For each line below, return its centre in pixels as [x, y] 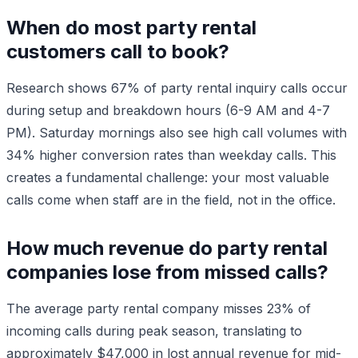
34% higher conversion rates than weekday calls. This [171, 155]
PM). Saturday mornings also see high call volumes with [177, 132]
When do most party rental [131, 27]
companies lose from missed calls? [167, 272]
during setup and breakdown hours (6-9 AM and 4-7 [168, 110]
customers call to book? [118, 51]
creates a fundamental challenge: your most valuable [168, 177]
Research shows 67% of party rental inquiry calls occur [177, 88]
